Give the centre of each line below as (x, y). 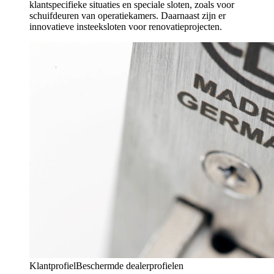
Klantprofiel (53, 266)
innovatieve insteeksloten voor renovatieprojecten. (126, 27)
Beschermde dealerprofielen (130, 266)
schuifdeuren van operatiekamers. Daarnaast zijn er (128, 16)
